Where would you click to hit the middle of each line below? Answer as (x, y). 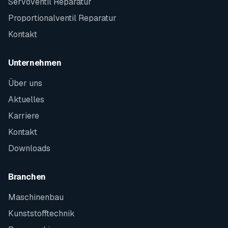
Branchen (27, 177)
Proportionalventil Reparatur (62, 18)
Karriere (24, 116)
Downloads (29, 148)
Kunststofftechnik (41, 213)
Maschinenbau (36, 197)
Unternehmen (35, 63)
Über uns (25, 83)
